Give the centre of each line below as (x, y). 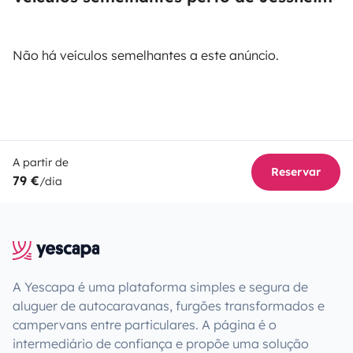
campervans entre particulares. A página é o (145, 325)
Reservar (296, 172)
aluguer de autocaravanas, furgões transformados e (169, 306)
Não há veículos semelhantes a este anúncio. (146, 55)
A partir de (41, 162)
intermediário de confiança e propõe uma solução (161, 344)
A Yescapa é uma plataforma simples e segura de (160, 287)
